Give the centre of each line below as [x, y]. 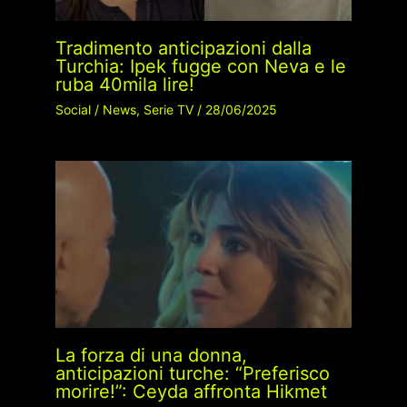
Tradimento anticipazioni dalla [183, 49]
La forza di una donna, [151, 355]
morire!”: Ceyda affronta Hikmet [191, 392]
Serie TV [168, 110]
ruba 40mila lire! [124, 85]
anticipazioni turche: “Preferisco [192, 373]
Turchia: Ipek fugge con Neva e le [200, 67]
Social [73, 110]
